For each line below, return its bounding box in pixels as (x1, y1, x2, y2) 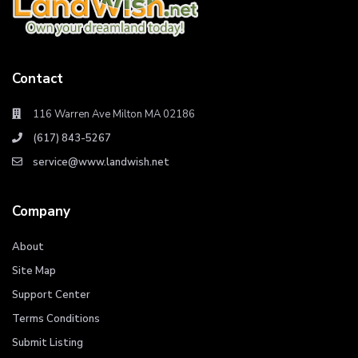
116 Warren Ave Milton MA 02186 (33, 107, 195, 121)
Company (12, 202, 70, 221)
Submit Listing (12, 336, 83, 350)
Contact (12, 70, 63, 88)
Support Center (12, 288, 90, 302)
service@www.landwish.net (33, 155, 169, 169)
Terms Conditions (12, 312, 100, 326)
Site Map (12, 264, 56, 278)
